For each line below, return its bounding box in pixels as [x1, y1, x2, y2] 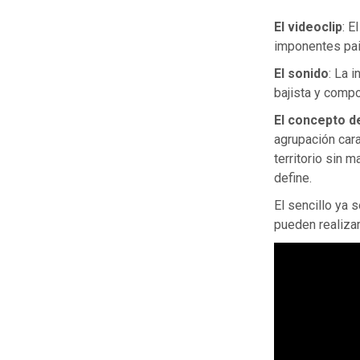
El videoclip [273, 18, 342, 35]
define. [273, 170, 312, 186]
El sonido [273, 65, 329, 81]
